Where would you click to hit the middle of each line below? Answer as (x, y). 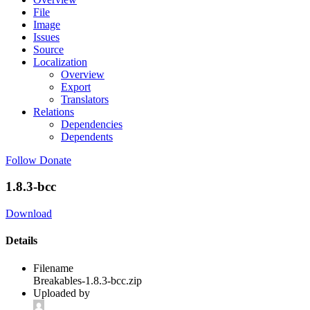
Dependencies (92, 124)
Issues (46, 37)
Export (76, 86)
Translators (85, 99)
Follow (21, 160)
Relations (54, 111)
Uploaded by (62, 293)
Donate (55, 160)
